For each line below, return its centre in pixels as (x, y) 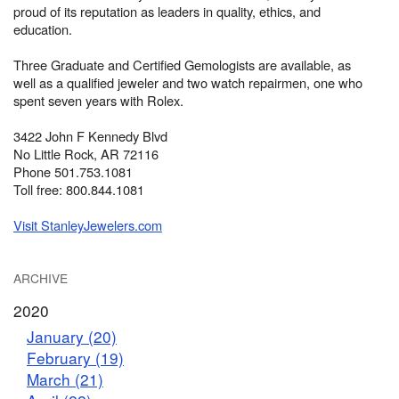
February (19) (75, 358)
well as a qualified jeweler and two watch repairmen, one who (188, 83)
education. (43, 29)
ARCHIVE (41, 278)
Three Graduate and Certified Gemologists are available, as (182, 65)
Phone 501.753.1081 (73, 172)
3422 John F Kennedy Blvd (90, 136)
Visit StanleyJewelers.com (88, 225)
